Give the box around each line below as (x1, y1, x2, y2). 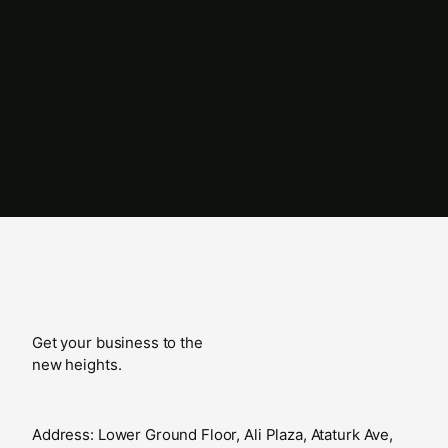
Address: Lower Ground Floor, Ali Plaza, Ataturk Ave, (32, 425, 393, 444)
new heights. (32, 355, 122, 374)
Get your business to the (32, 333, 203, 352)
